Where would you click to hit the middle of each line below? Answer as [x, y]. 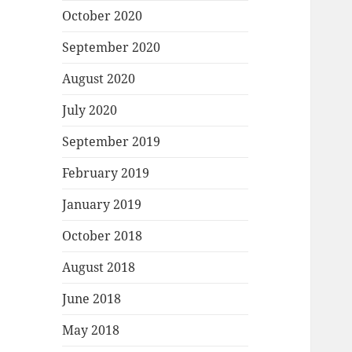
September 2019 [112, 142]
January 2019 [102, 205]
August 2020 [99, 79]
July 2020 [90, 110]
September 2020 [112, 48]
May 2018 [91, 330]
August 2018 [99, 268]
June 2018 [92, 299]
